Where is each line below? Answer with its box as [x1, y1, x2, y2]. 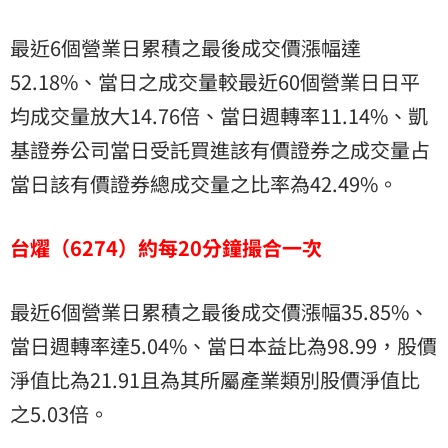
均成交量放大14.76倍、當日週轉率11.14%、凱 [10, 100, 428, 130]
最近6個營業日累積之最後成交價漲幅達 [10, 32, 361, 62]
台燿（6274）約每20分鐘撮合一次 [10, 232, 322, 262]
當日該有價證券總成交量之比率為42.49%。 [10, 168, 398, 198]
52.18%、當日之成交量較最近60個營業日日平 [10, 66, 420, 96]
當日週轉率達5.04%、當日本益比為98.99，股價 [10, 330, 437, 360]
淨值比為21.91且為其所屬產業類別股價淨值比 [10, 364, 420, 394]
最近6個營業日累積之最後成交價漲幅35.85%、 [10, 296, 429, 326]
